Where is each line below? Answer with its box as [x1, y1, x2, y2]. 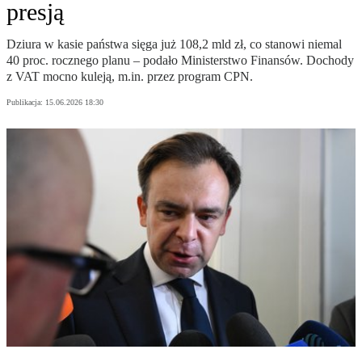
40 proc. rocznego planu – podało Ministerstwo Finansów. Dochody [6, 53, 354, 68]
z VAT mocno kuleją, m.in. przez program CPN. [6, 69, 253, 84]
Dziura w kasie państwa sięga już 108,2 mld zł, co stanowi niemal [6, 37, 342, 52]
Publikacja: [6, 98, 45, 107]
